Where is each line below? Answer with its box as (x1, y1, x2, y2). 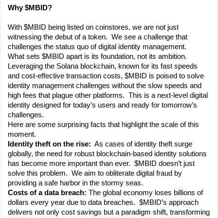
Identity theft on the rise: (8, 140, 91, 148)
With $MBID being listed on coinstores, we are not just (8, 23, 179, 32)
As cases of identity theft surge (91, 140, 192, 148)
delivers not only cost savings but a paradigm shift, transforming (8, 208, 210, 217)
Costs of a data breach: (8, 189, 89, 197)
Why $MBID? (8, 4, 54, 12)
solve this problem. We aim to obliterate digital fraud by (8, 169, 182, 178)
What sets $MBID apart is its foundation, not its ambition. (8, 53, 187, 61)
